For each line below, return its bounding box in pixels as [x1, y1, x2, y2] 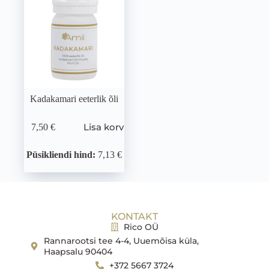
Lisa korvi [83, 121, 127, 133]
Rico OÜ [124, 222, 159, 233]
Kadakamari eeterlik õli [29, 94, 118, 104]
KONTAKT [111, 211, 158, 223]
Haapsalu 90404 [43, 246, 112, 258]
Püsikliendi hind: [26, 150, 95, 160]
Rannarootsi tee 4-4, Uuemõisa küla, [43, 235, 199, 247]
